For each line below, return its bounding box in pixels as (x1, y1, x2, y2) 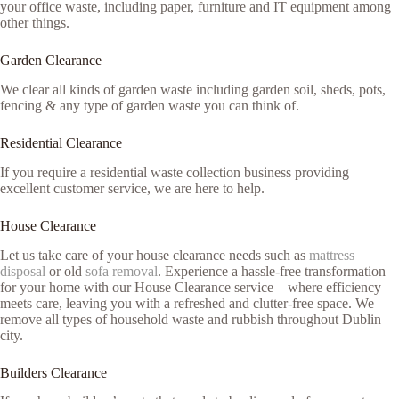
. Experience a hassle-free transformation (158, 263, 386, 279)
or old (45, 263, 85, 279)
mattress (309, 247, 354, 263)
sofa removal (85, 263, 158, 279)
